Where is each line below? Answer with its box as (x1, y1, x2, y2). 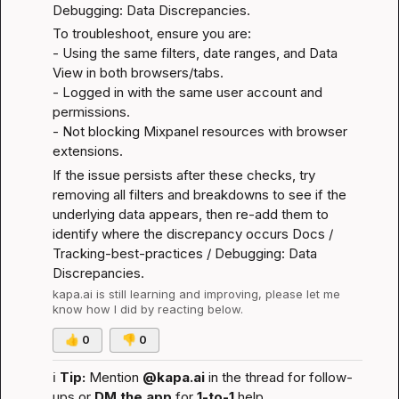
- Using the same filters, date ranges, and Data (53, 45, 338, 61)
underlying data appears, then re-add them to (53, 205, 329, 223)
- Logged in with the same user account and (53, 84, 322, 101)
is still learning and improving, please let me (93, 286, 340, 301)
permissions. (53, 103, 130, 120)
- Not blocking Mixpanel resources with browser (53, 123, 347, 140)
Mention (85, 368, 142, 386)
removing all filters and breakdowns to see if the (53, 185, 346, 203)
